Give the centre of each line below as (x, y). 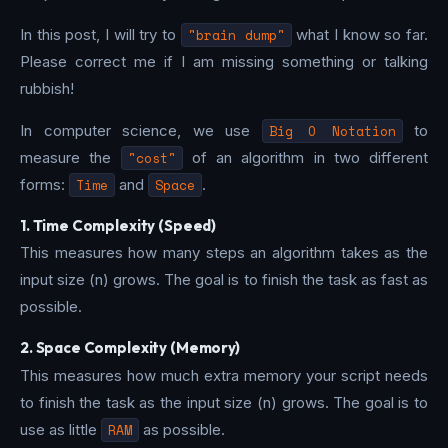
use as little (60, 429)
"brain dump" (236, 34)
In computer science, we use (141, 130)
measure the (70, 157)
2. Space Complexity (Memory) (130, 348)
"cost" (151, 157)
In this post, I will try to (100, 34)
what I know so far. (360, 34)
